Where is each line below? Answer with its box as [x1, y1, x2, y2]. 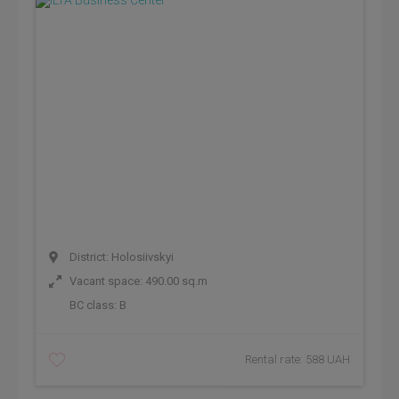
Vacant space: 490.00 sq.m [67, 274, 208, 288]
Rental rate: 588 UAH [245, 353, 350, 366]
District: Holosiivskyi [67, 250, 174, 264]
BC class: [67, 298, 119, 312]
